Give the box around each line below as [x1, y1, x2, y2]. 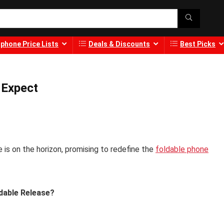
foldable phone [155, 144, 208, 154]
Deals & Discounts [88, 40, 150, 48]
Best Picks [180, 40, 215, 48]
